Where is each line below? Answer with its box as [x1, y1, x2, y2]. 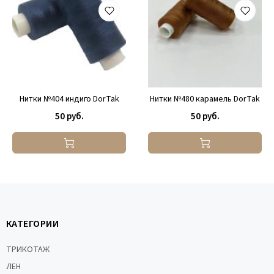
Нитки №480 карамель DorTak [150, 93, 260, 105]
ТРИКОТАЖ [6, 243, 50, 256]
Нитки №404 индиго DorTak [19, 93, 119, 105]
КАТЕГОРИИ [6, 217, 59, 231]
